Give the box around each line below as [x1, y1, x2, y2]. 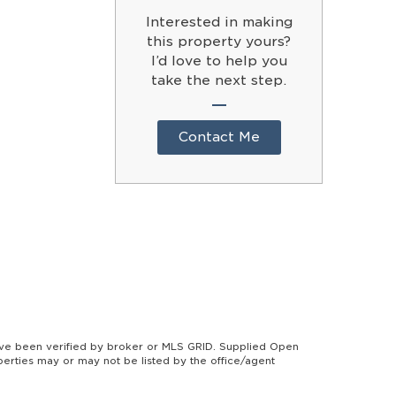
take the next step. [151, 72, 287, 88]
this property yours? [147, 33, 292, 49]
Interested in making [145, 13, 293, 30]
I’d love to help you [150, 52, 287, 69]
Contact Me [178, 128, 260, 145]
